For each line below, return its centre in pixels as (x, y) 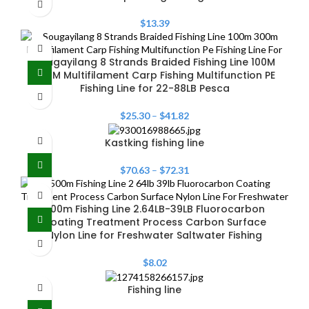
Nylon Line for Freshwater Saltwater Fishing (154, 236)
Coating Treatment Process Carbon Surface (154, 222)
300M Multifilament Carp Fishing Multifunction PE (154, 76)
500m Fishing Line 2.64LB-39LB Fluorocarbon (154, 209)
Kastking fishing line (154, 143)
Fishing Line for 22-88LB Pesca (154, 89)
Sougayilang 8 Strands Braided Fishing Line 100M (154, 62)
